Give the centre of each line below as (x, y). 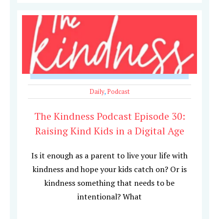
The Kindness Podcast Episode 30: (109, 116)
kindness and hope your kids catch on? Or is (109, 169)
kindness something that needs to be (109, 183)
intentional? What (109, 197)
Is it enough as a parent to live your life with (109, 156)
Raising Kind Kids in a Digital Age (109, 131)
